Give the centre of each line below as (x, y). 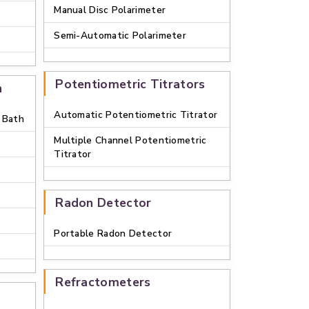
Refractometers (103, 282)
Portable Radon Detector (113, 233)
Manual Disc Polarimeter (110, 10)
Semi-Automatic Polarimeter (120, 36)
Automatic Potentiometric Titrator (136, 115)
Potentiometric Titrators (130, 84)
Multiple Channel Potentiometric (130, 140)
